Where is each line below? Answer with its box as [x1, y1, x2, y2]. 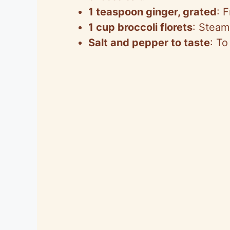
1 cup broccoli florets [88, 21, 193, 33]
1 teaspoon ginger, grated [88, 5, 217, 18]
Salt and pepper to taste [88, 36, 210, 49]
